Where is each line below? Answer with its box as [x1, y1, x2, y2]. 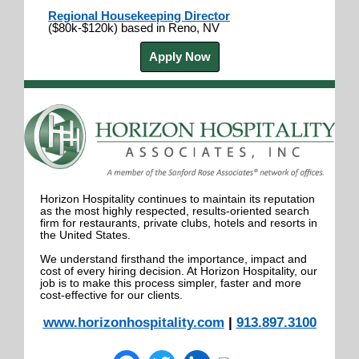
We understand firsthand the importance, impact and [40, 252, 307, 266]
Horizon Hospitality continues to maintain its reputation [40, 192, 315, 206]
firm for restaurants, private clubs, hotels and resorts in [40, 216, 317, 230]
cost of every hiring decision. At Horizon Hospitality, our [40, 264, 317, 278]
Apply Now [148, 49, 211, 63]
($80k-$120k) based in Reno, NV [48, 20, 220, 34]
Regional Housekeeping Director [48, 8, 230, 22]
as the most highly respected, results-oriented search [40, 204, 309, 218]
